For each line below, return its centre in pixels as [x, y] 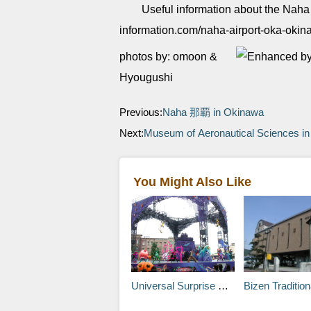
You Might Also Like [192, 182]
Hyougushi [146, 77]
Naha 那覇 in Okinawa [213, 112]
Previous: [141, 112]
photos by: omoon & [168, 57]
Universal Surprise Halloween [174, 286]
